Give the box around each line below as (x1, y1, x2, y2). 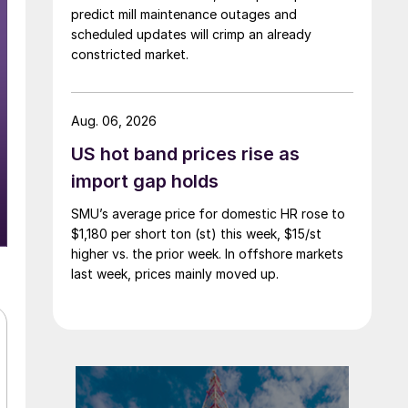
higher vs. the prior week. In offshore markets (71, 245, 343, 261)
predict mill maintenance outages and (71, 5, 297, 22)
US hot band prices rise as (71, 142, 300, 165)
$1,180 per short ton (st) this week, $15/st (71, 225, 321, 241)
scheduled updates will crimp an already (71, 25, 311, 42)
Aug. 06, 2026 (71, 112, 157, 128)
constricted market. (71, 46, 189, 62)
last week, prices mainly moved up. (71, 265, 279, 281)
